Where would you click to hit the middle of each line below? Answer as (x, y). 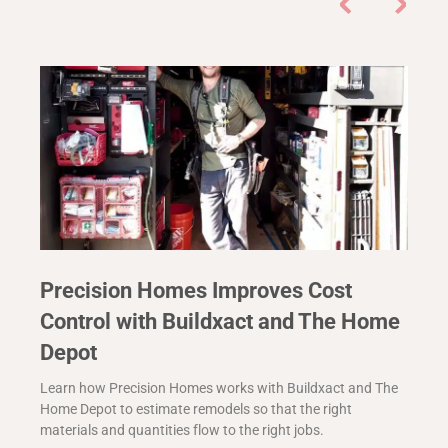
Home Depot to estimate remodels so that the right (196, 409)
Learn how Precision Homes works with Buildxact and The (219, 388)
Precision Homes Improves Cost (196, 291)
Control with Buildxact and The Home (220, 322)
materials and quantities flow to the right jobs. (182, 430)
